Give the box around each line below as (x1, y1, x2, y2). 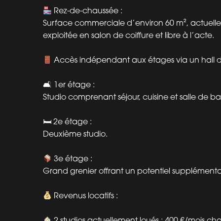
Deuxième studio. (43, 129, 108, 139)
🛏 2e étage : (43, 116, 92, 127)
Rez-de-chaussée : (52, 5, 123, 16)
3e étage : (52, 153, 93, 164)
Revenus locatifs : (52, 190, 118, 201)
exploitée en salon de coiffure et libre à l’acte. (43, 30, 214, 40)
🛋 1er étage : (43, 79, 95, 90)
